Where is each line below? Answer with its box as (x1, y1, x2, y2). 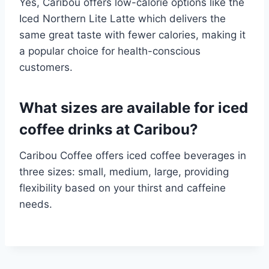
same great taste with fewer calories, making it (19, 29, 246, 41)
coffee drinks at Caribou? (19, 121, 198, 138)
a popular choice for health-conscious (19, 45, 201, 57)
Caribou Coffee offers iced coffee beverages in (19, 150, 246, 162)
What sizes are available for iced (19, 99, 248, 116)
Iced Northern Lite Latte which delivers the (19, 13, 226, 25)
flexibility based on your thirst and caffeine (19, 182, 226, 194)
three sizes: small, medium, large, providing (19, 166, 229, 178)
